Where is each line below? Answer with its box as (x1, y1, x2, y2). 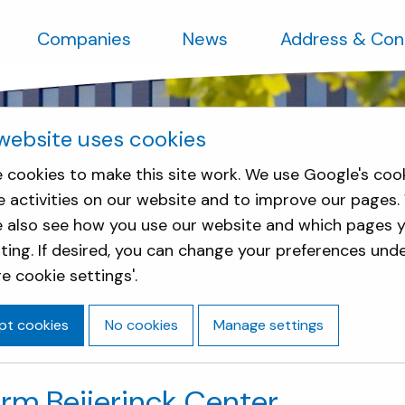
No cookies (104, 315, 178, 334)
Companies (36, 27, 131, 51)
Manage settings (212, 315, 324, 334)
